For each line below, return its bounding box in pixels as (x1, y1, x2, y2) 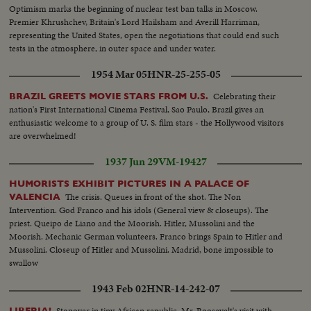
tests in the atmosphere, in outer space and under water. (9, 41, 217, 55)
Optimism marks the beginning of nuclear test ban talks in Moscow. (9, 1, 258, 15)
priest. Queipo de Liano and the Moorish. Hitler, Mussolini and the (9, 216, 255, 230)
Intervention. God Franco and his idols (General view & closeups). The (9, 203, 269, 217)
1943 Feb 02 (91, 280, 146, 296)
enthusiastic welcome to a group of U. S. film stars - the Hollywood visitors (9, 115, 285, 129)
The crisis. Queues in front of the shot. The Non (65, 190, 242, 203)
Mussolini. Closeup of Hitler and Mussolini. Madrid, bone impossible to (9, 242, 274, 256)
